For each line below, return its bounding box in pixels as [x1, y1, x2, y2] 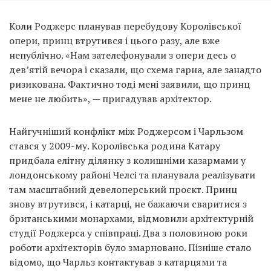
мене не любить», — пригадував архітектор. [9, 92, 212, 106]
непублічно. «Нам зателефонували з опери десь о [9, 48, 236, 62]
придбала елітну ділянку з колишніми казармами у [9, 154, 246, 168]
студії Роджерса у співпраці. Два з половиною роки [9, 226, 247, 240]
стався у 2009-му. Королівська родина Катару [9, 139, 220, 153]
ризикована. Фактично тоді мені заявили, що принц [9, 77, 250, 91]
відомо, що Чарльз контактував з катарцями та [9, 255, 227, 269]
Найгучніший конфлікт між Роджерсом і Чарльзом [9, 125, 243, 139]
